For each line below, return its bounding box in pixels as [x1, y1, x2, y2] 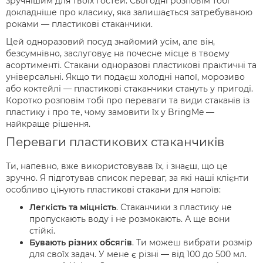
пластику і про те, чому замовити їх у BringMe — [6, 107, 214, 118]
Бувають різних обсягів [29, 237, 132, 248]
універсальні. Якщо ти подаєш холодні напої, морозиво [6, 72, 245, 83]
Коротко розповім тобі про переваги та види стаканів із [6, 95, 249, 106]
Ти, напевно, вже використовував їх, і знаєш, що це [6, 161, 228, 172]
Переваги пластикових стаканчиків [6, 135, 224, 150]
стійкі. [29, 225, 58, 237]
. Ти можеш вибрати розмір [132, 237, 252, 248]
